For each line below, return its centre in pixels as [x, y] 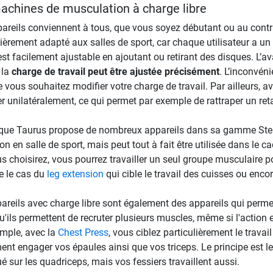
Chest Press [83, 232]
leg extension [75, 174]
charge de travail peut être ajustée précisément [115, 71]
